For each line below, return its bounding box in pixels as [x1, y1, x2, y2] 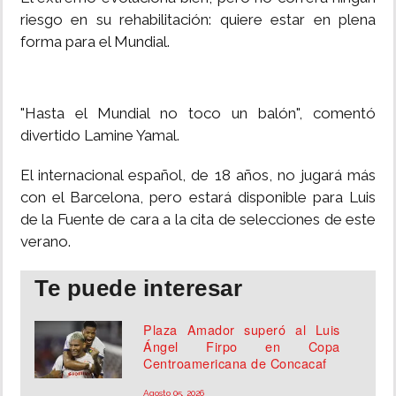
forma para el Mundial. [20, 33, 170, 51]
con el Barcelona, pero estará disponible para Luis [20, 188, 376, 207]
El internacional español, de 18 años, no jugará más [20, 166, 376, 185]
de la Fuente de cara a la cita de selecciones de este [20, 210, 376, 229]
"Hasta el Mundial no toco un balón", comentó [20, 104, 376, 123]
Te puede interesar [34, 275, 242, 302]
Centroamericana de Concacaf [143, 354, 327, 373]
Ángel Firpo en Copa [143, 337, 340, 356]
